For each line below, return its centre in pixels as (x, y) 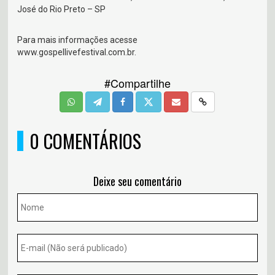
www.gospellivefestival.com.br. (77, 52)
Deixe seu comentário (137, 181)
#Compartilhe (137, 83)
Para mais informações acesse (78, 40)
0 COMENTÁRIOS (86, 141)
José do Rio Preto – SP (62, 10)
